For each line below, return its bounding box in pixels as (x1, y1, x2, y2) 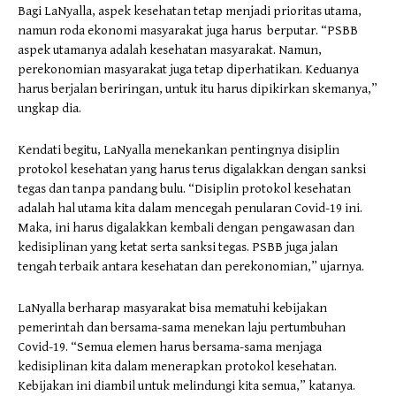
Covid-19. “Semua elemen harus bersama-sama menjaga (18, 339, 322, 354)
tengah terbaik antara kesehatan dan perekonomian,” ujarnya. (18, 259, 364, 274)
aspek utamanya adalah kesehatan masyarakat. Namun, (18, 42, 322, 57)
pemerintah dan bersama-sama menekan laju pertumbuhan (18, 320, 346, 335)
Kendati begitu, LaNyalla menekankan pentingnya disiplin (18, 142, 339, 157)
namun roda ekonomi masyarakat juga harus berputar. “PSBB (18, 23, 358, 38)
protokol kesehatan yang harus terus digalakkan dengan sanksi (18, 162, 366, 177)
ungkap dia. (18, 101, 81, 116)
